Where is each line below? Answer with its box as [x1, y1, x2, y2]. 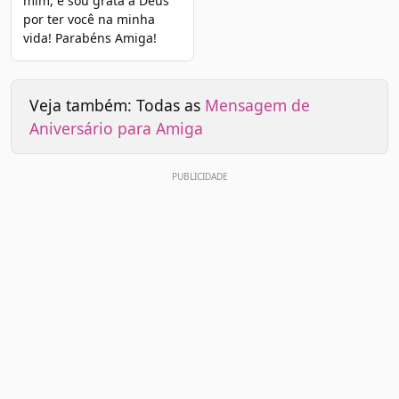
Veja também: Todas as [29, 94, 205, 116]
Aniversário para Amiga [29, 117, 203, 139]
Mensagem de [205, 94, 310, 116]
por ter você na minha [22, 10, 155, 28]
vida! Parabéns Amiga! [22, 28, 157, 46]
